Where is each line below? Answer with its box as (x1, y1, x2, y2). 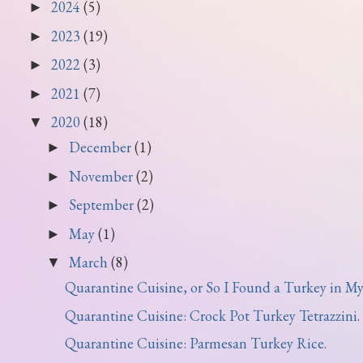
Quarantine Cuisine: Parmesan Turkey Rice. (64, 334, 327, 352)
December (68, 138, 135, 156)
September (68, 195, 137, 214)
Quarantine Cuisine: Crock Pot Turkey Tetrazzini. (64, 305, 360, 325)
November (68, 166, 136, 186)
